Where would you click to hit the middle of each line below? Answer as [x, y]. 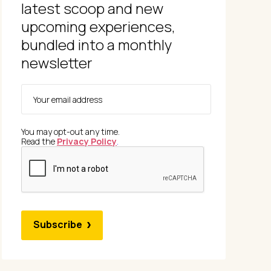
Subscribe [58, 224]
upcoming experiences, [98, 26]
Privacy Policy [87, 141]
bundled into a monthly [96, 44]
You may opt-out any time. [71, 132]
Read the [39, 141]
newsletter [57, 63]
